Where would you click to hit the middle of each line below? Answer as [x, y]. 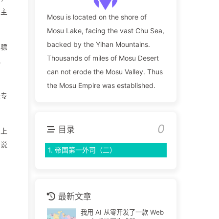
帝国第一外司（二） [85, 150]
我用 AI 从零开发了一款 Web [122, 212]
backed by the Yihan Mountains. [98, 44]
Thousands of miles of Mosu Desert [103, 58]
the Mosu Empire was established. [101, 86]
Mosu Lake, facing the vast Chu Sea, [105, 31]
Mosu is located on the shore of [97, 17]
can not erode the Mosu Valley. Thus [105, 72]
